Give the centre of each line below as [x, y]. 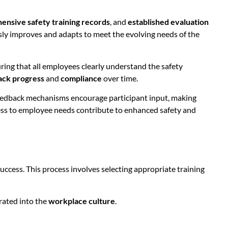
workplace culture [82, 201]
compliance [81, 78]
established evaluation [168, 22]
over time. [120, 78]
